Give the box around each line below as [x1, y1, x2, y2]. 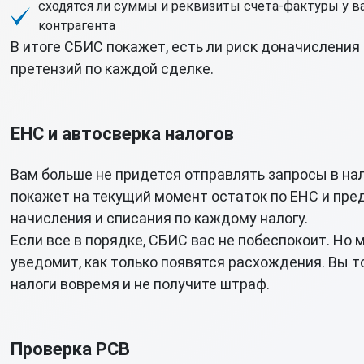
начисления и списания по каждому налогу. [10, 210, 308, 227]
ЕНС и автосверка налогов [10, 123, 234, 144]
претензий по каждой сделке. [10, 60, 214, 77]
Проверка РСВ [10, 339, 130, 359]
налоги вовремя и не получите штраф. [10, 275, 270, 292]
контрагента [37, 18, 115, 33]
